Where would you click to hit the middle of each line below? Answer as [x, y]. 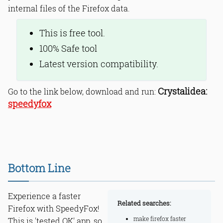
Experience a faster [44, 196]
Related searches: [144, 203]
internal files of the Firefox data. [69, 8]
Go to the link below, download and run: [83, 91]
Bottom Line [39, 168]
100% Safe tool [68, 49]
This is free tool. [72, 33]
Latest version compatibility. [99, 64]
